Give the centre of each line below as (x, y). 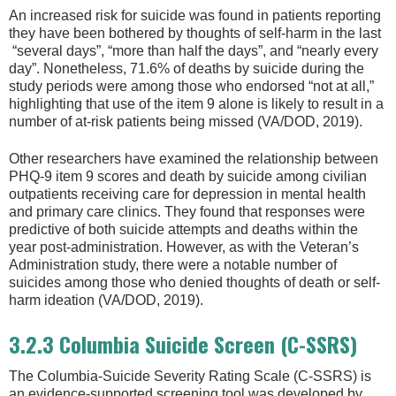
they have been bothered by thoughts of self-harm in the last (195, 33)
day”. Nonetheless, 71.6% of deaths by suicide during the (187, 68)
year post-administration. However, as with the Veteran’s (184, 247)
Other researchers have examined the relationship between (194, 159)
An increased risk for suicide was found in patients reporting (195, 15)
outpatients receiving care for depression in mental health (187, 194)
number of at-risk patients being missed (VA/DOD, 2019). (186, 121)
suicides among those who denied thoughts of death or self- (194, 283)
